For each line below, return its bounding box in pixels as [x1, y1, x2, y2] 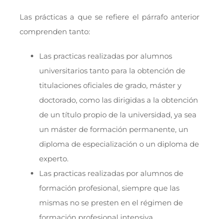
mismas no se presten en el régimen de [39, 198, 183, 208]
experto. [39, 154, 68, 164]
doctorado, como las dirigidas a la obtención [39, 95, 198, 105]
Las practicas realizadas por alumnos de [39, 169, 183, 178]
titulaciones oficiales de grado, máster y [39, 81, 181, 90]
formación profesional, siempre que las [39, 183, 179, 193]
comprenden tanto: [19, 27, 90, 37]
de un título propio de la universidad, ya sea [39, 110, 197, 120]
